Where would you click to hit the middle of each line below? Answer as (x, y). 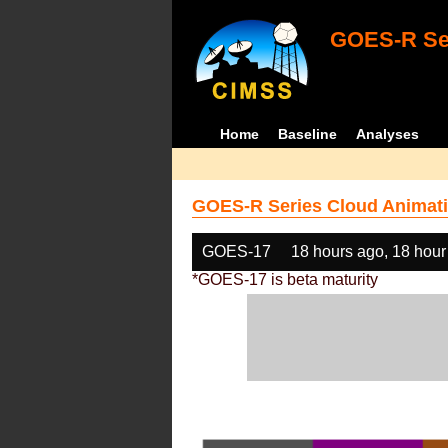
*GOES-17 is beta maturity (285, 279)
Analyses (388, 134)
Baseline (308, 134)
